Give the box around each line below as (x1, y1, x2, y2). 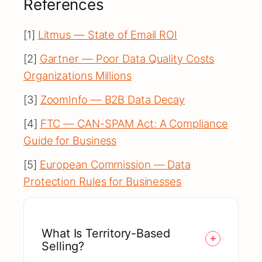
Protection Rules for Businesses (23, 175, 181, 188)
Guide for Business (23, 134, 117, 147)
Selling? (42, 239, 85, 254)
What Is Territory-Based (42, 226, 170, 241)
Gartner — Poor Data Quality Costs (39, 52, 215, 65)
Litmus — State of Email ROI (37, 28, 177, 42)
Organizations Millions (23, 69, 132, 82)
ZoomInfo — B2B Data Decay (40, 93, 185, 106)
